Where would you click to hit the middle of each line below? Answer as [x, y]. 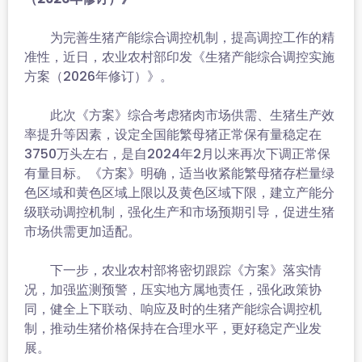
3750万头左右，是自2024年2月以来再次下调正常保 [177, 154]
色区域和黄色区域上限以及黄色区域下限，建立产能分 [179, 193]
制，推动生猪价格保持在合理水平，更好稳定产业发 [173, 328]
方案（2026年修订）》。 [99, 76]
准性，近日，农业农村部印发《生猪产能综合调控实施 [179, 57]
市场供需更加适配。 [82, 232]
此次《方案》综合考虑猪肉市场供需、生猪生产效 [179, 115]
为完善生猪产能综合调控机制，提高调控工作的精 [179, 38]
